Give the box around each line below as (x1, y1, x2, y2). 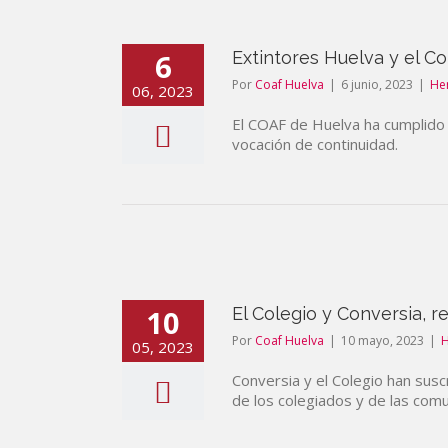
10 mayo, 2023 (341, 332, 424, 349)
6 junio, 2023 (341, 76, 413, 93)
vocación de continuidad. (232, 134, 398, 154)
